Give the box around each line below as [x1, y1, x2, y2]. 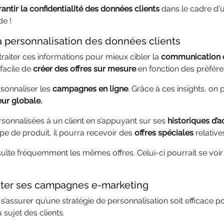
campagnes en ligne [52, 84, 128, 93]
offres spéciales [134, 128, 193, 137]
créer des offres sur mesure [33, 64, 136, 73]
